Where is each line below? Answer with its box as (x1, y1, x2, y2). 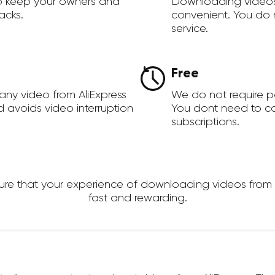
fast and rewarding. (88, 192, 187, 204)
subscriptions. (171, 116, 239, 128)
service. (171, 23, 208, 34)
